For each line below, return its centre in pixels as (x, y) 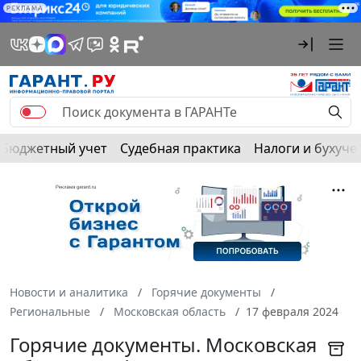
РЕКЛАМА (25, 8)
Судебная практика (180, 149)
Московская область (170, 312)
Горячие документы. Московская (163, 345)
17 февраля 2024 (292, 312)
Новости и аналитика (69, 293)
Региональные (50, 312)
